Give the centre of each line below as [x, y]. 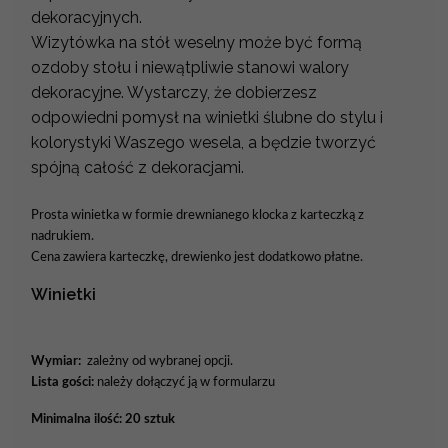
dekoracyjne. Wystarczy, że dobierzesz [174, 92]
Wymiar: [56, 360]
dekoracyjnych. [88, 17]
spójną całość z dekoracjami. [137, 167]
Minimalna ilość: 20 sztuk [103, 418]
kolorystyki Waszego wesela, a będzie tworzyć [203, 142]
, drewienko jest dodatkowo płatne [262, 256]
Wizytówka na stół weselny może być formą [196, 42]
